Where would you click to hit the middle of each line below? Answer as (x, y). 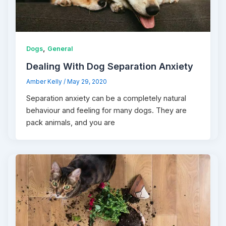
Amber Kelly (45, 82)
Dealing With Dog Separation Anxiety (110, 66)
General (61, 49)
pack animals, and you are (71, 122)
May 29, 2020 (87, 82)
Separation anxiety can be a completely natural (106, 98)
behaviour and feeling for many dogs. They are (107, 110)
